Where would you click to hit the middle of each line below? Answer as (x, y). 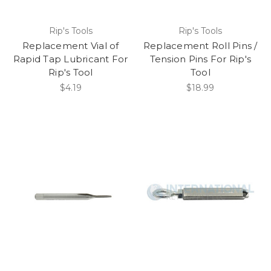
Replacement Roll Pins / (200, 46)
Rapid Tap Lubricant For (70, 59)
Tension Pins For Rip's (200, 59)
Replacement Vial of (70, 46)
